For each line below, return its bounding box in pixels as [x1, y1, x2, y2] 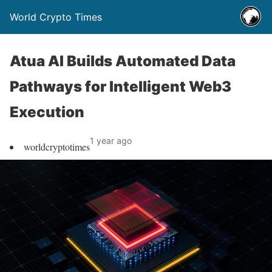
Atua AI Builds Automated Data [10, 52, 236, 70]
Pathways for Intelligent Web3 [10, 78, 231, 95]
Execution [10, 103, 84, 121]
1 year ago [90, 135, 132, 146]
